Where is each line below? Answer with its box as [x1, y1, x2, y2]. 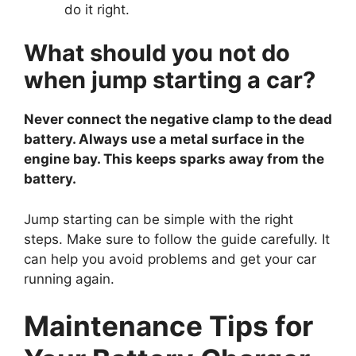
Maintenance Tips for [24, 309, 313, 343]
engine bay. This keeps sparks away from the [24, 151, 324, 168]
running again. [24, 270, 114, 287]
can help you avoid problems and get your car [24, 250, 316, 267]
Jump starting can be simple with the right [24, 211, 293, 227]
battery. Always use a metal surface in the [24, 131, 304, 148]
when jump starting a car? [24, 66, 315, 95]
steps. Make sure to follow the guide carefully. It [24, 230, 330, 247]
